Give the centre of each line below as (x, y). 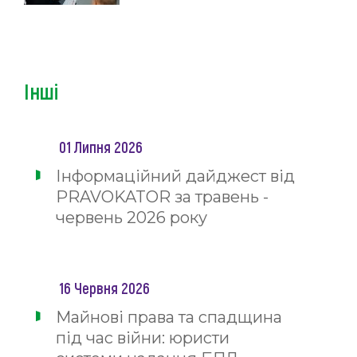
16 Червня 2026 (104, 288)
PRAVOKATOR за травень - (162, 197)
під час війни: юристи (143, 338)
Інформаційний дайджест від (175, 176)
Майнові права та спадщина (169, 317)
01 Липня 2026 (101, 147)
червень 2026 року (131, 218)
